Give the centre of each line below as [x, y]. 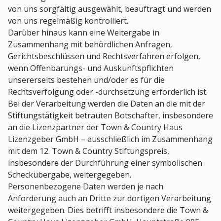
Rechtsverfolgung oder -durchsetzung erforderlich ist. [108, 92]
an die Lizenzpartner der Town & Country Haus [95, 128]
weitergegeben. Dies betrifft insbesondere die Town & [108, 210]
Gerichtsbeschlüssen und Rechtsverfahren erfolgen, [104, 56]
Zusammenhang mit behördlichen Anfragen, [90, 45]
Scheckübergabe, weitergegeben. [70, 175]
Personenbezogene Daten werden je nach [86, 187]
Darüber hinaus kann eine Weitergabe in [84, 33]
